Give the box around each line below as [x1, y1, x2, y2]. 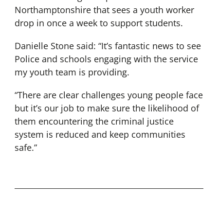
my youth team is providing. [14, 66, 129, 78]
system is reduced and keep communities [14, 128, 185, 141]
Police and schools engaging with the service [14, 53, 198, 65]
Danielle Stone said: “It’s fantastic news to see [14, 40, 201, 52]
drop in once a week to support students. [14, 17, 183, 29]
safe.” [14, 142, 37, 154]
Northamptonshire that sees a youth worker [14, 4, 194, 16]
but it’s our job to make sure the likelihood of [14, 102, 199, 114]
